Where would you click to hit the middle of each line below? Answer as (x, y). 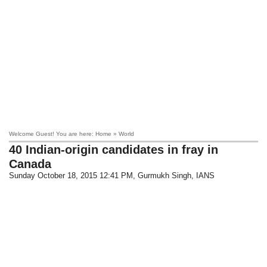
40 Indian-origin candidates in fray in (114, 150)
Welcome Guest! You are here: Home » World (72, 134)
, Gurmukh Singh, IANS (174, 176)
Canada (30, 164)
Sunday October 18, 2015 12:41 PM (71, 176)
